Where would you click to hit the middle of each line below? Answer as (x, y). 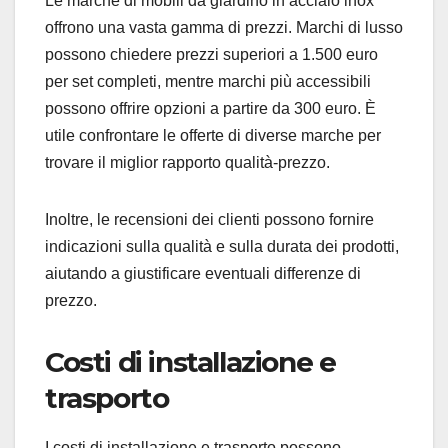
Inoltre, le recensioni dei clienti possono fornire (209, 219)
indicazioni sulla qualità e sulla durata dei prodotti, (222, 246)
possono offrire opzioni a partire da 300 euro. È (210, 108)
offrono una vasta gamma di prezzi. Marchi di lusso (224, 27)
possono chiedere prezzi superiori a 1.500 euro (211, 54)
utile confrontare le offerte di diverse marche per (213, 135)
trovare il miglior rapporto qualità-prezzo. (187, 162)
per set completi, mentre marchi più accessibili (208, 81)
